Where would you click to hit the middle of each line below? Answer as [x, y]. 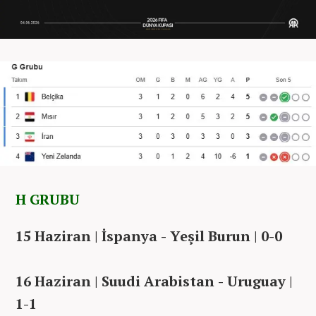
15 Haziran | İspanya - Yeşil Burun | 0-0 [149, 236]
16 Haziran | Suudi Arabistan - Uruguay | [154, 281]
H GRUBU [48, 199]
